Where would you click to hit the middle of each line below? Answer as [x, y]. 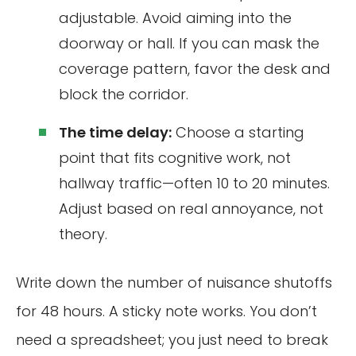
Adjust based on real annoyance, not [191, 208]
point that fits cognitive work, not [175, 157]
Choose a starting [238, 132]
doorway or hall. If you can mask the [189, 43]
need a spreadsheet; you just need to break [172, 339]
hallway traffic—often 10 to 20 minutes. [194, 183]
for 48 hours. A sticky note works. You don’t [166, 311]
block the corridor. [124, 94]
